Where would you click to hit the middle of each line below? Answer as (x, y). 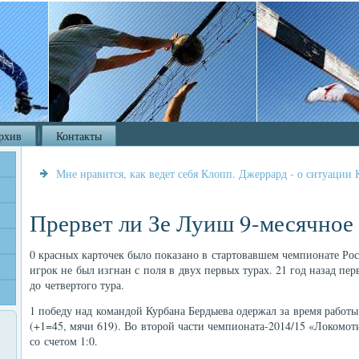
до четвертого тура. (77, 285)
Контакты (79, 136)
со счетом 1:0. (64, 341)
